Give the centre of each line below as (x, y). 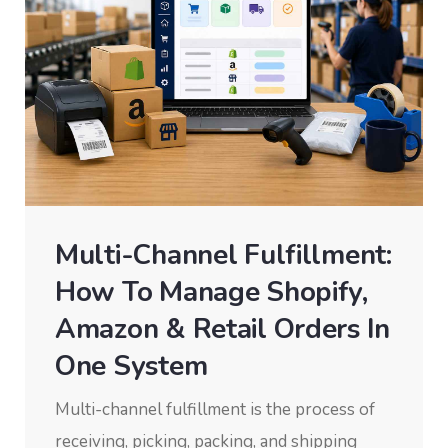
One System (131, 365)
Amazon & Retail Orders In (223, 328)
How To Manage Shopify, (211, 291)
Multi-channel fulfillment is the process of (215, 409)
